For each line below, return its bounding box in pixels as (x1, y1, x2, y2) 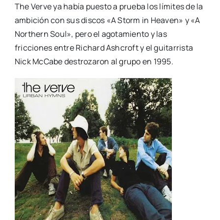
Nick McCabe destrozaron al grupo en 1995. (14, 56, 173, 67)
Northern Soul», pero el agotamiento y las (14, 28, 167, 40)
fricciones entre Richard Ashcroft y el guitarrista (14, 42, 193, 54)
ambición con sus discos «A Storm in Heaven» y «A (14, 15, 200, 26)
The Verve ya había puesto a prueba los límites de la (14, 1, 203, 12)
